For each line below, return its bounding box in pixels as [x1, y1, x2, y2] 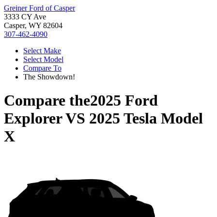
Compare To [23, 64, 62, 72]
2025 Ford [90, 92, 158, 109]
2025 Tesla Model [89, 109, 203, 127]
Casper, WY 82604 [4, 21, 62, 30]
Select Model [23, 55, 63, 63]
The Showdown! [23, 73, 75, 81]
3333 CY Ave [4, 13, 46, 21]
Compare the [4, 92, 90, 109]
